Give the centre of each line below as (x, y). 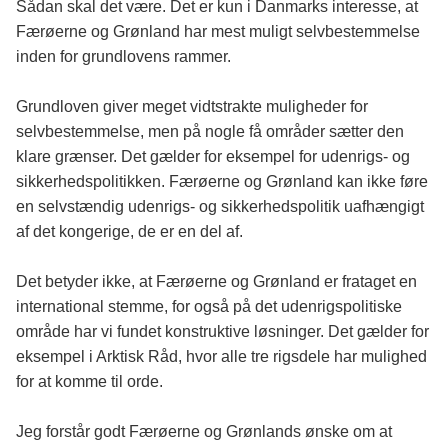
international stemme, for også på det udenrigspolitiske (209, 307)
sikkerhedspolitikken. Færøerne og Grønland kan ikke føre (222, 182)
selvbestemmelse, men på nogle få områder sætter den (210, 132)
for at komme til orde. (89, 382)
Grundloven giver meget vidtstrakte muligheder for (192, 107)
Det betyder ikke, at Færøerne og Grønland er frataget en (216, 282)
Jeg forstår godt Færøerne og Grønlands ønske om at (204, 432)
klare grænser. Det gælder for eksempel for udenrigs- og (213, 157)
